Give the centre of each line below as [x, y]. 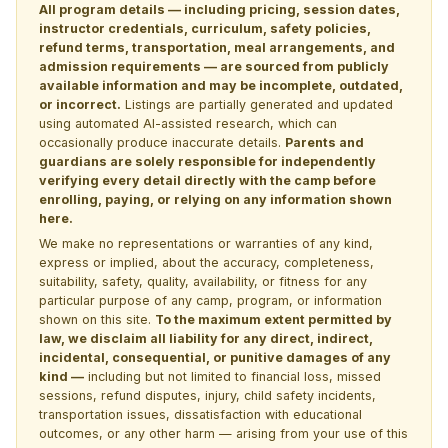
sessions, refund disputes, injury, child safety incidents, [207, 395]
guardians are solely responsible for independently [207, 161]
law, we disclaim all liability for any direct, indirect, [206, 338]
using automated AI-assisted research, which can [188, 123]
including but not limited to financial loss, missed [232, 376]
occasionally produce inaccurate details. [162, 142]
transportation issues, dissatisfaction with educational [200, 414]
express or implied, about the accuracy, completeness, [206, 262]
